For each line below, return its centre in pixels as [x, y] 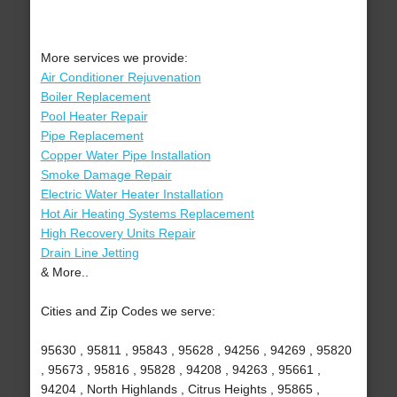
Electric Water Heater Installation [132, 195]
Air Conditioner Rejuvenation [121, 78]
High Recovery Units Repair [118, 234]
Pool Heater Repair [94, 117]
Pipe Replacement [92, 136]
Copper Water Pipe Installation [125, 156]
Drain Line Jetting [90, 253]
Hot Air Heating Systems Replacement [147, 214]
